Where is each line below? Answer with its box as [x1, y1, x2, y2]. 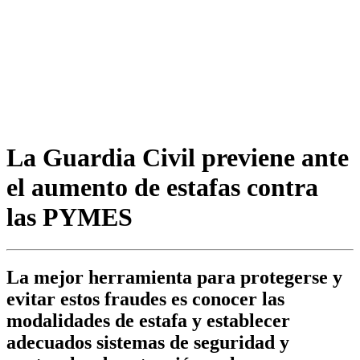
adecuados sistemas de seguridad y [6, 332, 289, 354]
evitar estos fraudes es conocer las [6, 288, 284, 310]
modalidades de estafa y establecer [6, 310, 290, 332]
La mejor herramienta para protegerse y [6, 267, 342, 288]
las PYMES [6, 202, 133, 231]
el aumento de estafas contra [6, 172, 318, 202]
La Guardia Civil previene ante [6, 142, 349, 172]
